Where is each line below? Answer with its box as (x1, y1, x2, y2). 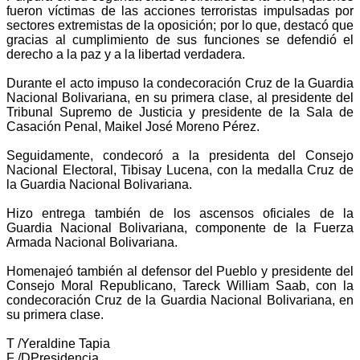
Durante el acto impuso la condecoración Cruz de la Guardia (6, 76, 354, 90)
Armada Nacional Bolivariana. (6, 235, 178, 249)
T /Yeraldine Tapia (6, 336, 110, 350)
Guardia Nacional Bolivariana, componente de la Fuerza (6, 220, 354, 235)
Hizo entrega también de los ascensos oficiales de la (6, 206, 354, 220)
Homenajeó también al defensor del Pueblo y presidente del (6, 264, 354, 278)
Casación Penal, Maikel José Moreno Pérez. (6, 119, 260, 133)
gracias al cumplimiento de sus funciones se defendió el (6, 32, 354, 47)
